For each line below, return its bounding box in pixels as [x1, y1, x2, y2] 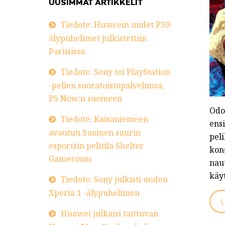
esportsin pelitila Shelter [49, 140, 144, 151]
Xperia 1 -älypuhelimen [49, 187, 140, 198]
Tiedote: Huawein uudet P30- [61, 19, 173, 30]
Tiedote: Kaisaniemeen [61, 114, 148, 125]
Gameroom [49, 153, 91, 164]
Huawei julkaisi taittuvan [61, 208, 158, 219]
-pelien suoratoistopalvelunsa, [49, 80, 164, 91]
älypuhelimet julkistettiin [49, 33, 147, 44]
